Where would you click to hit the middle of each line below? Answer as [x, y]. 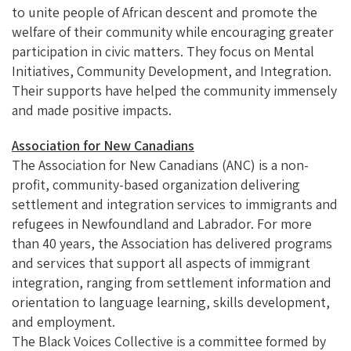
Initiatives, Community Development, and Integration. [172, 71]
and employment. [63, 321]
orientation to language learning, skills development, [171, 302]
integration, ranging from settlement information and [172, 282]
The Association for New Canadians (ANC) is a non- [160, 165]
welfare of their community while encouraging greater [173, 31]
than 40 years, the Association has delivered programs [172, 243]
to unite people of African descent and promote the [165, 12]
